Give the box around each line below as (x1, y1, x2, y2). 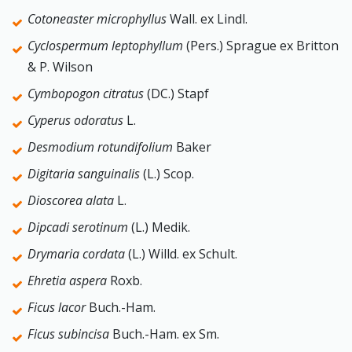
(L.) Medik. (131, 218, 190, 236)
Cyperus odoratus (27, 112, 126, 129)
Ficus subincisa (27, 325, 112, 343)
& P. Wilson (27, 58, 93, 75)
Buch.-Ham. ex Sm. (112, 325, 219, 343)
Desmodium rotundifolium (27, 138, 176, 156)
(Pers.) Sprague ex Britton (186, 37, 339, 54)
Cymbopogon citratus (27, 85, 147, 102)
